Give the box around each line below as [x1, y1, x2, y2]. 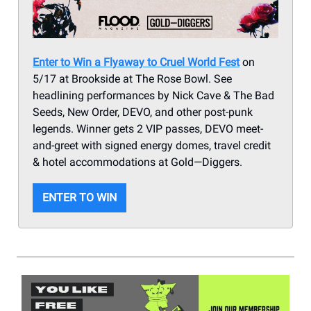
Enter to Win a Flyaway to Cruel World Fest [33, 55, 239, 69]
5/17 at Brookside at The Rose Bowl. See [33, 72, 232, 85]
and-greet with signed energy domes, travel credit [33, 138, 271, 152]
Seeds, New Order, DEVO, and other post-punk [33, 105, 253, 119]
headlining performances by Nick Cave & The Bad [33, 88, 274, 102]
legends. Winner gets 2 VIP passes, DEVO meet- [33, 121, 263, 135]
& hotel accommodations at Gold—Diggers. [33, 155, 242, 169]
